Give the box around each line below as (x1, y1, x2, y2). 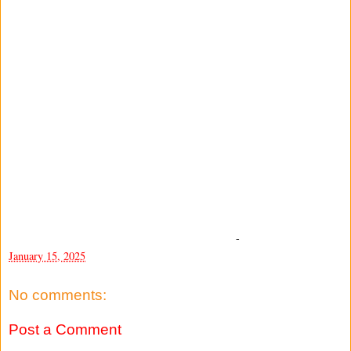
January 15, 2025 (9, 248, 85, 263)
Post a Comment (9, 320, 121, 338)
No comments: (9, 287, 107, 304)
